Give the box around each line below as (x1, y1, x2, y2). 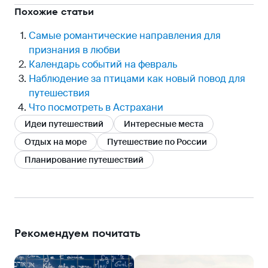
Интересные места (124, 118, 203, 130)
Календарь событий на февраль (29, 58, 177, 71)
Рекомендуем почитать (14, 226, 141, 241)
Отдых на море (25, 136, 87, 148)
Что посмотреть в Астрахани (29, 101, 163, 114)
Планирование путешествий (25, 154, 144, 166)
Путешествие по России (107, 136, 207, 148)
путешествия (29, 87, 90, 100)
